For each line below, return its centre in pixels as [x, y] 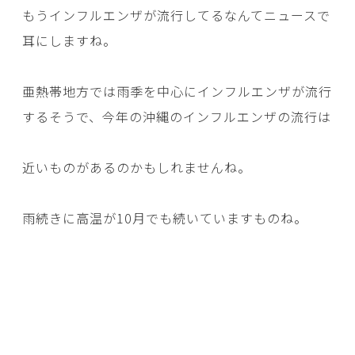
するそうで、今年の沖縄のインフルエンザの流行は [177, 117]
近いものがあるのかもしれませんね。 [137, 168]
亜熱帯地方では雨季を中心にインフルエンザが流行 [177, 92]
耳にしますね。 [69, 41]
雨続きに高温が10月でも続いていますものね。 [165, 218]
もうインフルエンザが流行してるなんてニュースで [176, 15]
